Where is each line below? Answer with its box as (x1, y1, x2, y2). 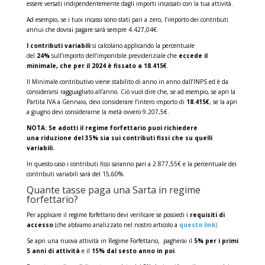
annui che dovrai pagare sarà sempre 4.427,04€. (26, 25, 159, 34)
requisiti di (189, 210, 225, 219)
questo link (179, 220, 215, 229)
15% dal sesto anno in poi (91, 246, 174, 255)
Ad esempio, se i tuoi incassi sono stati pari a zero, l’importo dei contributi (26, 15, 228, 24)
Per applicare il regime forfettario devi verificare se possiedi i (26, 210, 190, 219)
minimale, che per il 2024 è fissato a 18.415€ (26, 61, 167, 70)
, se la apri (209, 97, 237, 106)
